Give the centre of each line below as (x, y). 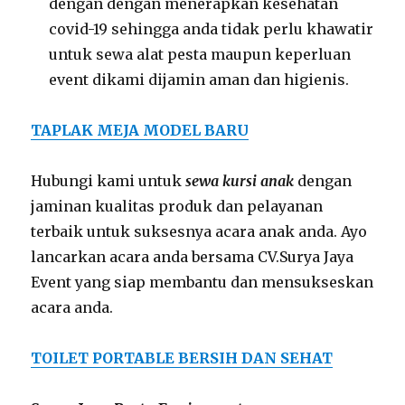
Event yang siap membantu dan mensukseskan (202, 283)
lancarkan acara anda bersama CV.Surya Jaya (193, 257)
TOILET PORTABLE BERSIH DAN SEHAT (182, 358)
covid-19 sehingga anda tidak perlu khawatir (212, 29)
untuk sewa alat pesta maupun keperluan (200, 55)
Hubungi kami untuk (108, 181)
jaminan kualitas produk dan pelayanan (177, 207)
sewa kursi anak (240, 181)
